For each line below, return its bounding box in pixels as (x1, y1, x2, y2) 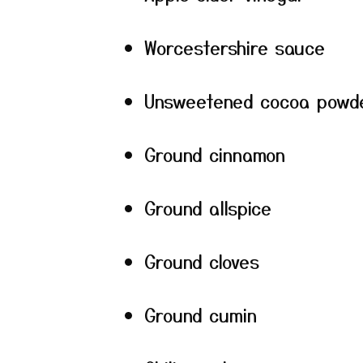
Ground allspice (144, 194, 271, 220)
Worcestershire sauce (144, 34, 325, 60)
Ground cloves (144, 248, 259, 274)
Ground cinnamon (144, 141, 285, 167)
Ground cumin (144, 301, 257, 327)
